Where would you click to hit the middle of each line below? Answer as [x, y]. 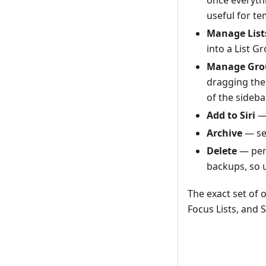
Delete [222, 151]
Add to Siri [231, 115]
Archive [224, 133]
